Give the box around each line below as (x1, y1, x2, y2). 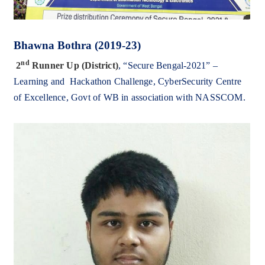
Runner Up (29, 60, 82, 71)
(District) (82, 60, 119, 71)
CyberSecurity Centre (155, 76, 242, 87)
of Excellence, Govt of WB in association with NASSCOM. (14, 92, 245, 103)
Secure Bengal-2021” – (127, 60, 218, 71)
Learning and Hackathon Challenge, (14, 76, 156, 87)
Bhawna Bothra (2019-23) (14, 39, 141, 52)
